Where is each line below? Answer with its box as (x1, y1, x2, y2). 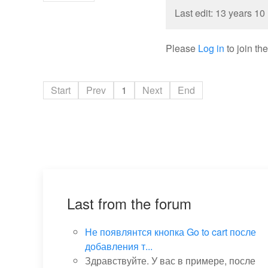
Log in (198, 41, 225, 55)
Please (166, 41, 199, 55)
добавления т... (85, 239, 153, 253)
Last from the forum (67, 193, 191, 214)
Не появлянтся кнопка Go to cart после (85, 225, 256, 239)
